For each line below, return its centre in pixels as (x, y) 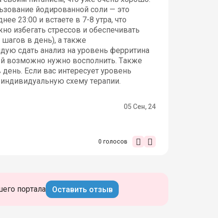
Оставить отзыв (82, 189)
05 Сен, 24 (140, 107)
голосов (115, 142)
